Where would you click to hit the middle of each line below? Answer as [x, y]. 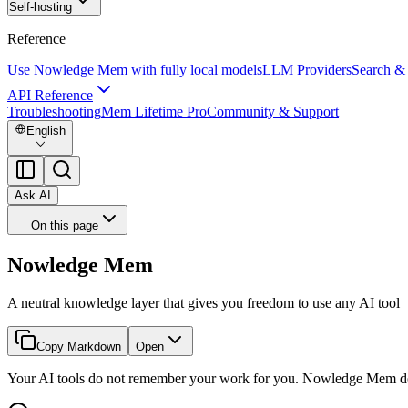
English [46, 131]
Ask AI [33, 195]
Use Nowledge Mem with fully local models [135, 70]
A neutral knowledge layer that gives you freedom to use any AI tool [204, 303]
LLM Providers [307, 70]
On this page [65, 225]
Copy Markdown [79, 347]
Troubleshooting [54, 112]
